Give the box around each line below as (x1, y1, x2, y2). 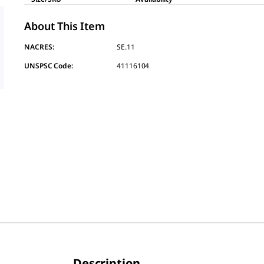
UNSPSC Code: (24, 61, 73, 71)
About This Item (24, 19, 105, 34)
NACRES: (24, 42, 54, 52)
